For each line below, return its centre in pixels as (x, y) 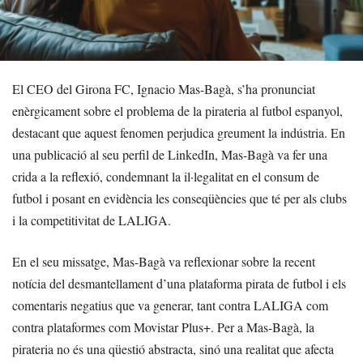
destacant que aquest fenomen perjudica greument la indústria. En (179, 132)
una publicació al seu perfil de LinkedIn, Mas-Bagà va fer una (170, 154)
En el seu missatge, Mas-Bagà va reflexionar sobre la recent (164, 261)
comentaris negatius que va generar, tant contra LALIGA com (170, 305)
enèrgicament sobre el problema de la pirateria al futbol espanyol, (177, 110)
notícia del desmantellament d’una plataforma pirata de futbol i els (179, 283)
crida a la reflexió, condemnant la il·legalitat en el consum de (166, 176)
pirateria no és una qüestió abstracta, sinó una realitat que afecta (173, 348)
